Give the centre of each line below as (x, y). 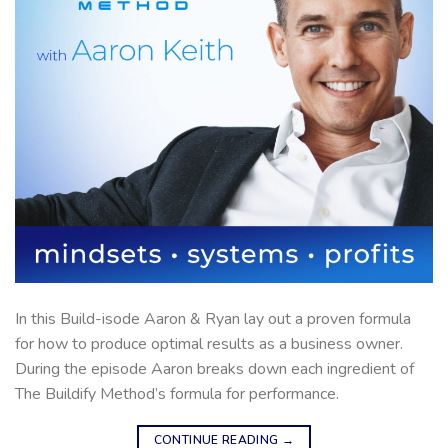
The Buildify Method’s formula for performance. (177, 393)
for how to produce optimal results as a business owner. (209, 343)
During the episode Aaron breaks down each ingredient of (214, 368)
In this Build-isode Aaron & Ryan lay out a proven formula (213, 318)
